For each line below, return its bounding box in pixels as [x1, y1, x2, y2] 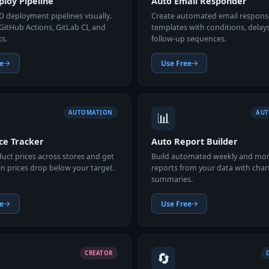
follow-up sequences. [151, 33, 227, 44]
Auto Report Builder [151, 136, 238, 148]
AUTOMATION [68, 108, 113, 116]
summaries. [151, 174, 193, 184]
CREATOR [85, 249, 113, 257]
